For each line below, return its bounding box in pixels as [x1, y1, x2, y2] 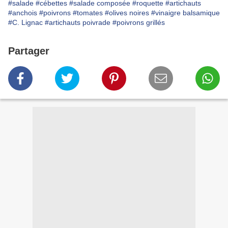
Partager [8, 45, 49, 57]
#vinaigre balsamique [151, 9, 220, 17]
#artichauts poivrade [45, 18, 110, 27]
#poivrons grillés [112, 18, 165, 27]
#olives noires [105, 9, 149, 17]
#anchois [8, 9, 37, 17]
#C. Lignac [8, 18, 43, 27]
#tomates [73, 9, 103, 17]
